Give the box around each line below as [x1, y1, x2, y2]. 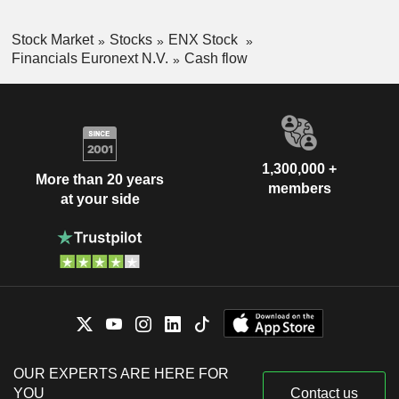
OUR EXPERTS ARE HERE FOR [13, 365, 229, 381]
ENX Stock [167, 32, 241, 48]
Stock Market [11, 32, 94, 48]
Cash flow [183, 50, 248, 66]
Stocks [109, 32, 152, 48]
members [267, 180, 331, 196]
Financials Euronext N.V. [11, 50, 168, 66]
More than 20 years [36, 172, 164, 188]
